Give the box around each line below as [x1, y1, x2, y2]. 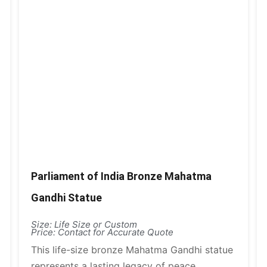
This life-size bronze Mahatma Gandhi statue [31, 244, 234, 256]
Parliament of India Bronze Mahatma [31, 170, 212, 182]
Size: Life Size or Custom [31, 219, 138, 230]
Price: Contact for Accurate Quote [31, 226, 174, 238]
